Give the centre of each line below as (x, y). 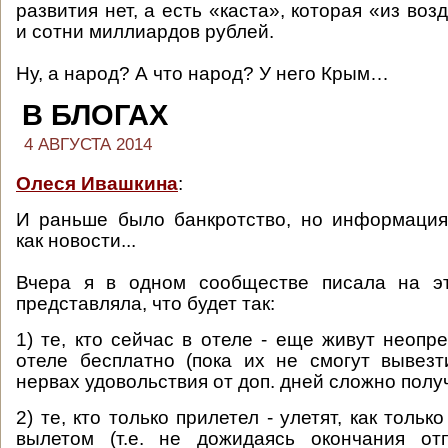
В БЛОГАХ (95, 115)
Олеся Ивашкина (97, 183)
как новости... (76, 240)
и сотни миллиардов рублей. (145, 31)
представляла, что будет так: (145, 303)
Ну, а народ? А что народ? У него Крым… (202, 73)
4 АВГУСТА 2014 (88, 144)
